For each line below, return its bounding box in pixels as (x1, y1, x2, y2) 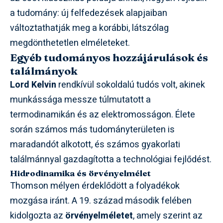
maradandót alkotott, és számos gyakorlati (10, 137, 180, 151)
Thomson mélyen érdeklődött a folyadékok (10, 179, 180, 193)
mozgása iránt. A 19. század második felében (10, 194, 192, 208)
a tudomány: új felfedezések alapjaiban (10, 6, 167, 20)
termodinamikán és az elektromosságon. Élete (10, 108, 195, 121)
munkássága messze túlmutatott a (10, 93, 151, 107)
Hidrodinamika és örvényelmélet (10, 167, 151, 178)
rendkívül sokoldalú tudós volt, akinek (56, 78, 205, 92)
